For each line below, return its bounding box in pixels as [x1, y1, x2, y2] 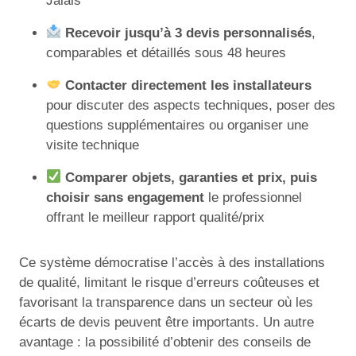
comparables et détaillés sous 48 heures [46, 44, 286, 60]
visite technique [46, 137, 139, 153]
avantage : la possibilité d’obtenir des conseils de [19, 334, 311, 350]
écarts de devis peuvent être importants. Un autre [19, 314, 314, 330]
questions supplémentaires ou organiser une [46, 117, 308, 133]
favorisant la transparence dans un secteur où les [19, 294, 313, 310]
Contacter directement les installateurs [65, 77, 312, 93]
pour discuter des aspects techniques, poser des [46, 97, 335, 113]
